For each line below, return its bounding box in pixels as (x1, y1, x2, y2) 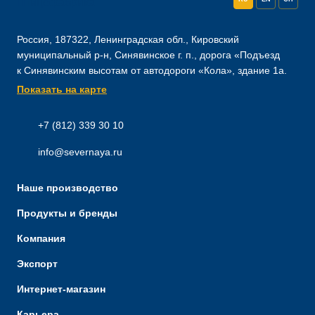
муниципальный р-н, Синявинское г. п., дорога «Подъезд (17, 49, 280, 60)
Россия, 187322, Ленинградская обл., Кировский (17, 34, 239, 45)
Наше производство (17, 182, 118, 193)
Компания (17, 233, 65, 244)
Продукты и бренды (17, 207, 117, 219)
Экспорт (17, 258, 58, 269)
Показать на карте (17, 84, 107, 95)
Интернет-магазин (17, 283, 105, 295)
